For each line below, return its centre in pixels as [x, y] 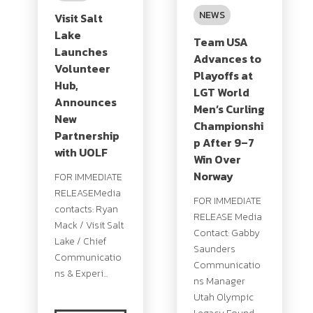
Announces [86, 102]
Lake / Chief [80, 241]
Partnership [87, 135]
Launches [81, 51]
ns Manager [219, 281]
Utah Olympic [224, 297]
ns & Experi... [81, 273]
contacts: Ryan [86, 209]
